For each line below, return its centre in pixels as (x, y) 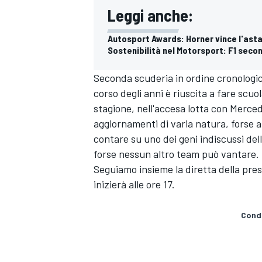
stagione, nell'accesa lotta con (162, 108)
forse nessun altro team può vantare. (176, 154)
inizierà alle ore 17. (134, 184)
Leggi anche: (150, 15)
